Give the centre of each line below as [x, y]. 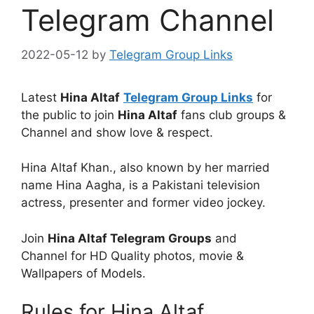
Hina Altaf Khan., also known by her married [145, 168]
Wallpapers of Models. [83, 273]
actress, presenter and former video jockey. [143, 203]
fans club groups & [232, 115]
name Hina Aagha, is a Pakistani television [141, 185]
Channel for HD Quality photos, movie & [132, 255]
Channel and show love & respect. [117, 132]
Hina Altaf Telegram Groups [130, 238]
